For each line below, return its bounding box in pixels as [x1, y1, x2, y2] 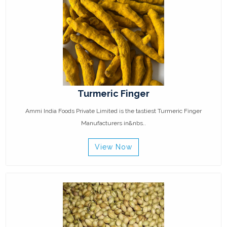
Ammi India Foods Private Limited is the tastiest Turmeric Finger [25, 107, 202, 115]
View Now [95, 143, 132, 152]
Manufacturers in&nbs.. [81, 120, 146, 127]
